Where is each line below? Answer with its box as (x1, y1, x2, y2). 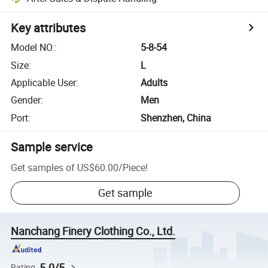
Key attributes (11, 20, 86, 36)
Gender (11, 93, 41, 107)
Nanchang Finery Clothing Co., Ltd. (11, 224, 176, 239)
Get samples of (11, 160, 75, 174)
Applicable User (11, 75, 77, 89)
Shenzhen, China (141, 111, 212, 124)
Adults (141, 75, 168, 89)
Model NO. (11, 41, 55, 54)
